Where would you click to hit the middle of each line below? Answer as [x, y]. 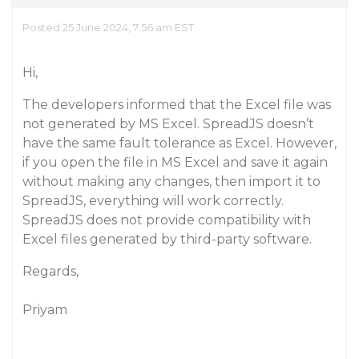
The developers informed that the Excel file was [177, 105]
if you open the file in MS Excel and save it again [175, 162]
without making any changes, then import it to [171, 182]
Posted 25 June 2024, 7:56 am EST [108, 27]
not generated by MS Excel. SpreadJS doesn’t [168, 124]
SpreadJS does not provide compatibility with [167, 220]
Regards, [50, 271]
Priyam [45, 310]
